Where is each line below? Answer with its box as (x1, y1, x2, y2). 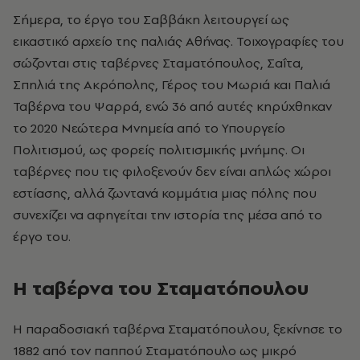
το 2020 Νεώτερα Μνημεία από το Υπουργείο (13, 119, 285, 137)
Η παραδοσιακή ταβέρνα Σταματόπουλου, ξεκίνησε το (13, 320, 342, 337)
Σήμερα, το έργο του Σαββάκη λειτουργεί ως (13, 10, 289, 28)
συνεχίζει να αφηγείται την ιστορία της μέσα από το (13, 206, 322, 223)
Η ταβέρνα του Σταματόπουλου (13, 275, 309, 301)
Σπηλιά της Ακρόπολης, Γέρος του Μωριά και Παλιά (13, 76, 330, 93)
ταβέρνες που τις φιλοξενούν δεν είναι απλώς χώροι (13, 162, 331, 180)
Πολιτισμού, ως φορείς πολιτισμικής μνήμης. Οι (13, 141, 305, 158)
